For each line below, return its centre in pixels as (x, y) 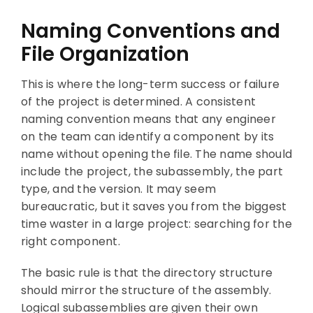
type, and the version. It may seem (118, 189)
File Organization (105, 54)
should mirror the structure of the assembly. (146, 290)
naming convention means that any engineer (148, 119)
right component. (70, 241)
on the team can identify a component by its (147, 136)
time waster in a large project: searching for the (156, 224)
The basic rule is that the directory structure (147, 272)
